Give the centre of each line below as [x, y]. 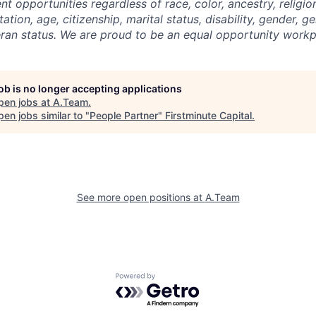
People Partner [124, 116]
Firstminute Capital [208, 116]
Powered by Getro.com [177, 280]
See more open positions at [141, 197]
